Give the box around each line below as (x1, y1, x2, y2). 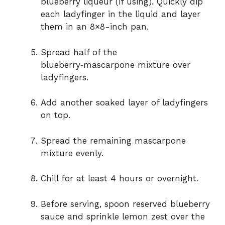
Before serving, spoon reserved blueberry (41, 198, 210, 209)
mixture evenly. (41, 148, 103, 158)
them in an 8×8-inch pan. (41, 22, 149, 32)
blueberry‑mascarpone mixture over (41, 59, 190, 70)
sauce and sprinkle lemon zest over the (41, 211, 205, 221)
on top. (41, 110, 70, 121)
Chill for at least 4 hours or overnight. (41, 173, 198, 184)
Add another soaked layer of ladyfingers (41, 97, 208, 108)
